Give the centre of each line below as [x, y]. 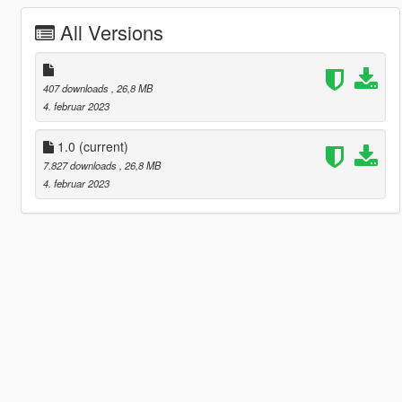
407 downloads [77, 87]
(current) [103, 146]
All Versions [111, 31]
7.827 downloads [81, 165]
